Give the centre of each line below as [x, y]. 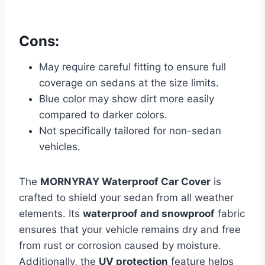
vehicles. [60, 146]
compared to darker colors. [103, 114]
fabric [230, 213]
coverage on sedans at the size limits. [129, 83]
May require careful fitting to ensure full [132, 67]
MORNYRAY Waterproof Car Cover [125, 181]
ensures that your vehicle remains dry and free [130, 229]
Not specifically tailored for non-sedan [130, 130]
